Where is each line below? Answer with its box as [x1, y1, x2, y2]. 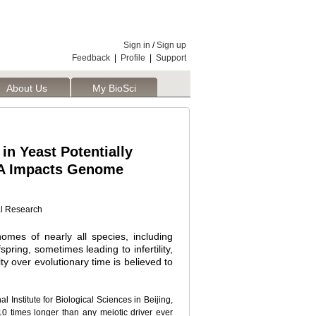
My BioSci [92, 83, 136, 94]
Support [156, 53, 186, 63]
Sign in [123, 40, 150, 50]
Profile [121, 53, 145, 63]
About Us [6, 83, 47, 94]
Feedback [72, 53, 110, 63]
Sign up [157, 40, 186, 50]
